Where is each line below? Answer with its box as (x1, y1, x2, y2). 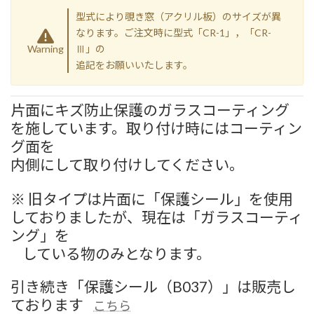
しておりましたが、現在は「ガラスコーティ (11, 208, 303, 226)
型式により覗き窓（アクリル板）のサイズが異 (75, 10, 281, 22)
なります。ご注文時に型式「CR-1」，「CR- (75, 26, 271, 39)
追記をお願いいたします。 (75, 58, 193, 71)
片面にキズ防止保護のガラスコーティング (11, 101, 289, 118)
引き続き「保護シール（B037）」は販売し (11, 278, 296, 295)
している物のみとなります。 (22, 245, 211, 262)
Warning (27, 42, 64, 55)
